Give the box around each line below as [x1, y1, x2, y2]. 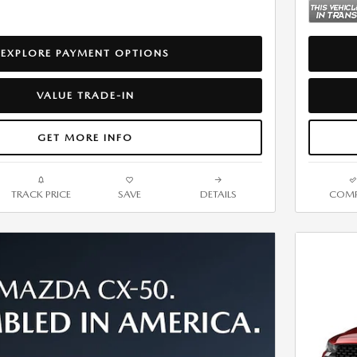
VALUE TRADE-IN [36, 89, 135, 101]
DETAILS [199, 188, 237, 201]
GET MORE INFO [37, 131, 133, 143]
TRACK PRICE [11, 188, 71, 201]
